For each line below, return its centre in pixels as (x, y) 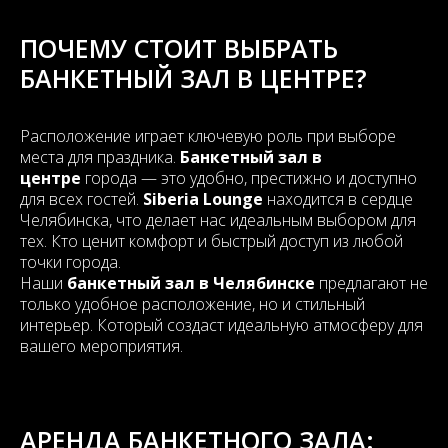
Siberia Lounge (205, 199)
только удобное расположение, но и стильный (192, 304)
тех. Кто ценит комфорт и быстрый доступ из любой (211, 241)
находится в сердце (340, 199)
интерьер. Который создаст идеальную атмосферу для (221, 325)
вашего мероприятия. (101, 346)
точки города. (70, 262)
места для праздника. (100, 157)
